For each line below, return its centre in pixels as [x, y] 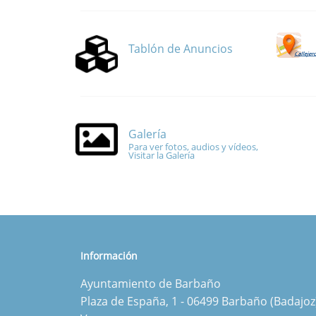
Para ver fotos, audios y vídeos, [193, 146]
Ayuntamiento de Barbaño [151, 284]
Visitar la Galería [162, 155]
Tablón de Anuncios [181, 48]
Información [109, 256]
